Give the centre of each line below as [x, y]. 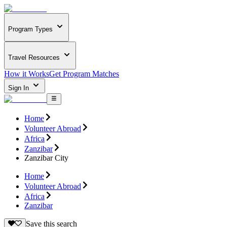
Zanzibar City [46, 158]
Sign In [20, 88]
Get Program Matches [84, 74]
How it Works [27, 74]
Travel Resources [34, 57]
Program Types [30, 29]
